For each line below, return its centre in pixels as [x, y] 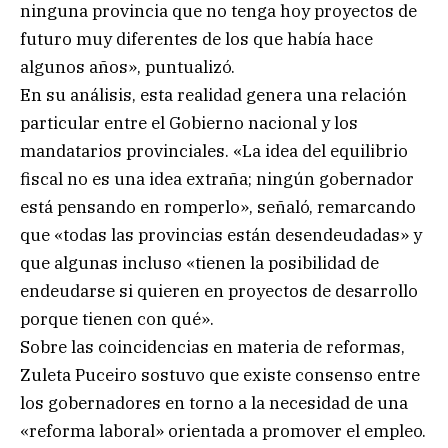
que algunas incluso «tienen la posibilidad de [199, 263]
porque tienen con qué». [117, 319]
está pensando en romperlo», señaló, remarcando [218, 207]
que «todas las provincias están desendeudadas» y [221, 235]
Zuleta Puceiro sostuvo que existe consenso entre [220, 375]
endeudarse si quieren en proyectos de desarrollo [219, 291]
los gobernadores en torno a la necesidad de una [214, 403]
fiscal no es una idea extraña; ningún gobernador [217, 179]
